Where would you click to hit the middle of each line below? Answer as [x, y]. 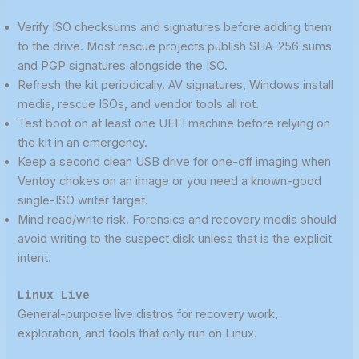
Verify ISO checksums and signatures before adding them [175, 28]
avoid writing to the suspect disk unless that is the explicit [175, 239]
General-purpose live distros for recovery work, [148, 315]
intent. [35, 258]
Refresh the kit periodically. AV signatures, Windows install [176, 85]
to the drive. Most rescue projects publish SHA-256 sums [175, 47]
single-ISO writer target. [83, 201]
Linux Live [54, 295]
